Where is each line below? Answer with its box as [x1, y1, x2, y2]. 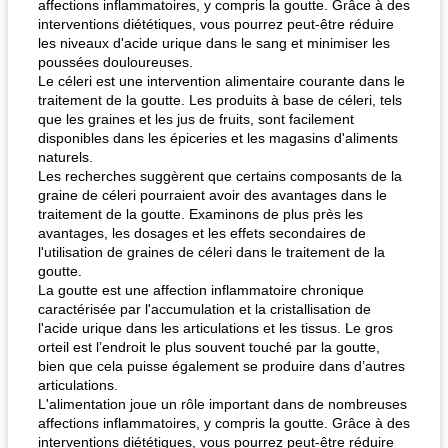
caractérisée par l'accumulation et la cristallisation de [38, 301, 371, 317]
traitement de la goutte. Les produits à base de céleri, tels [38, 92, 402, 108]
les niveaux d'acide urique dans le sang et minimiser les [38, 35, 390, 51]
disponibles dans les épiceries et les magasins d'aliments [38, 130, 398, 146]
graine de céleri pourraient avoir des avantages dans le [38, 187, 387, 203]
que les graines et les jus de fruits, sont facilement [38, 111, 354, 127]
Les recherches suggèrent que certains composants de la [38, 168, 402, 184]
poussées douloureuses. [38, 54, 193, 70]
